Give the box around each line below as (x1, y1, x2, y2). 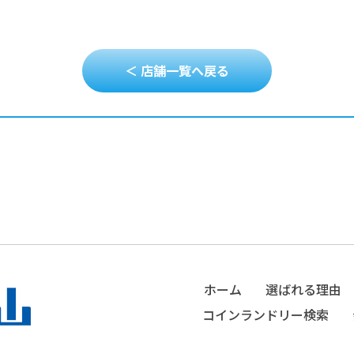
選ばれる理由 (265, 280, 341, 299)
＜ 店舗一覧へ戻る (125, 61, 229, 80)
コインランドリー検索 (202, 305, 329, 324)
